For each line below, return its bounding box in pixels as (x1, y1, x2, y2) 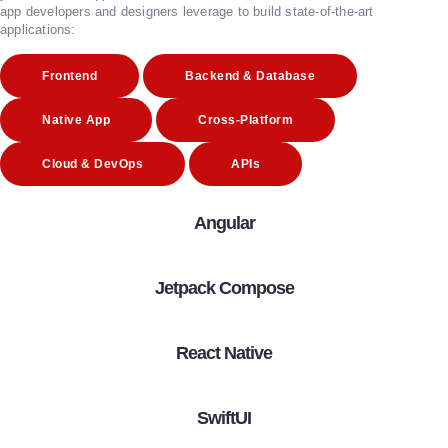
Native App (42, 112, 110, 127)
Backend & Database (185, 68, 316, 83)
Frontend (42, 68, 97, 83)
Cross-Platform (198, 112, 294, 127)
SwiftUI (197, 407, 251, 428)
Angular (193, 212, 255, 233)
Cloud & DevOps (42, 156, 143, 171)
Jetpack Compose (154, 277, 294, 298)
